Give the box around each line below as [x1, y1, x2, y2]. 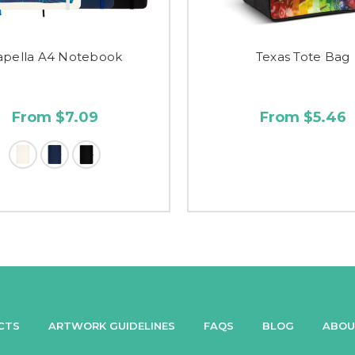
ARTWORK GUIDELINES [48, 319, 175, 332]
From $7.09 [11, 108, 98, 126]
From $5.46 [259, 108, 346, 126]
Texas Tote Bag [255, 48, 350, 64]
